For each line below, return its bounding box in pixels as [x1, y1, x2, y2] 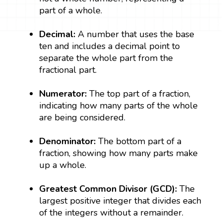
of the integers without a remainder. [39, 206, 184, 219]
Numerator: [39, 87, 90, 100]
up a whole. [39, 159, 87, 171]
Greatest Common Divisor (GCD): [39, 182, 177, 195]
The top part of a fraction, [89, 87, 191, 100]
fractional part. [39, 63, 97, 76]
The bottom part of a [96, 135, 182, 147]
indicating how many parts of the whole [39, 99, 198, 111]
